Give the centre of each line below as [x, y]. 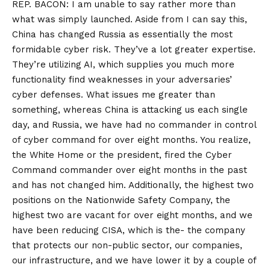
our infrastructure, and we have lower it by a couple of [134, 261]
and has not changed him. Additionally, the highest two [133, 185]
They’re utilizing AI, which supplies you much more [123, 65]
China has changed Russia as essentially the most [122, 35]
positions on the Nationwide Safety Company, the [121, 200]
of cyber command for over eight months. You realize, [131, 140]
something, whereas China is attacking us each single [130, 110]
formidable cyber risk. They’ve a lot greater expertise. [134, 50]
